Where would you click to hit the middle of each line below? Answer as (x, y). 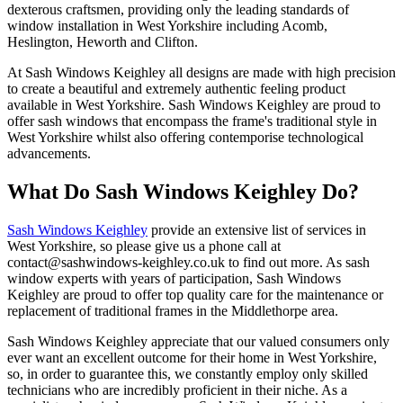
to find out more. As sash (297, 262)
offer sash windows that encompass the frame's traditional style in (192, 121)
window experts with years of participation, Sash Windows (174, 278)
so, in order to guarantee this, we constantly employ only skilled (188, 373)
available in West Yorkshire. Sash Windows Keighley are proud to (194, 104)
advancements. (49, 153)
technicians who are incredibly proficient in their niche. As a (177, 390)
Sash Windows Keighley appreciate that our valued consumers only (198, 341)
